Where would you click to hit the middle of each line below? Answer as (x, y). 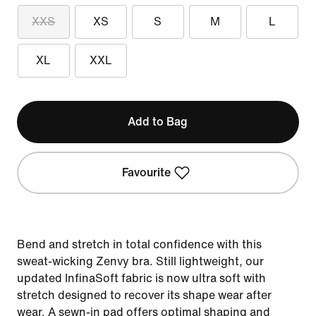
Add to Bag (158, 122)
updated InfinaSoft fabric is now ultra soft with (141, 278)
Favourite (147, 172)
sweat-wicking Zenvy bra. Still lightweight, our (140, 261)
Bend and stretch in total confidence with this (139, 244)
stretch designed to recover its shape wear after (144, 295)
